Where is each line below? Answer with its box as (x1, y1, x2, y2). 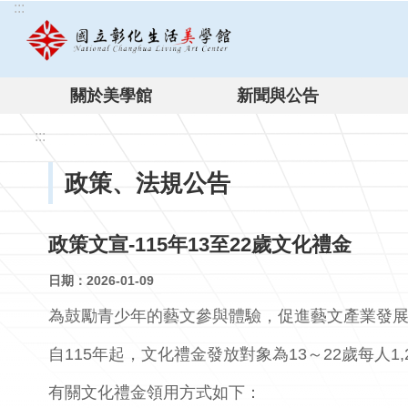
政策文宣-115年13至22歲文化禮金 (48, 232, 352, 256)
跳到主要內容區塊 (9, 10, 126, 25)
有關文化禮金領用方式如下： (48, 382, 261, 402)
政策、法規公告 (65, 169, 230, 196)
